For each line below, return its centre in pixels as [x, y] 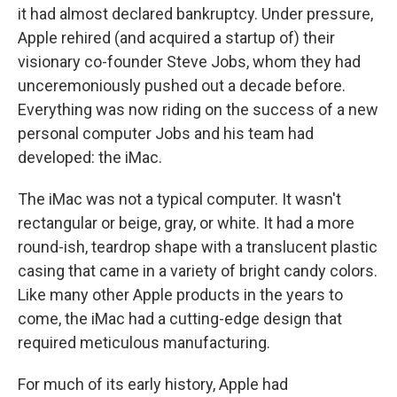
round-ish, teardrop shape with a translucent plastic [198, 246]
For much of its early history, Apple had [153, 384]
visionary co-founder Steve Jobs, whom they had [189, 61]
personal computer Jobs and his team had [166, 133]
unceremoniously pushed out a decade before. [182, 85]
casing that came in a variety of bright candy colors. [198, 270]
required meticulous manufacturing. [144, 342]
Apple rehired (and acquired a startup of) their [176, 37]
